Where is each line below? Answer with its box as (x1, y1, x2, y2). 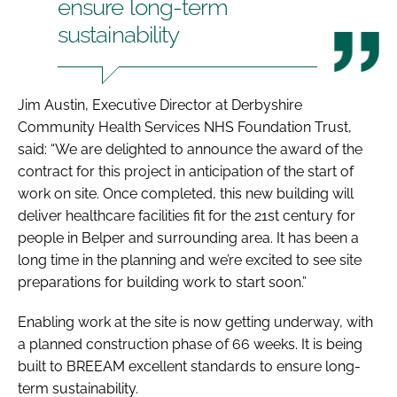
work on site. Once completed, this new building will (18, 184, 354, 202)
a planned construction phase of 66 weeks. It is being (18, 335, 362, 353)
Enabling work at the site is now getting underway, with (18, 313, 373, 331)
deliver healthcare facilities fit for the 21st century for (18, 206, 355, 224)
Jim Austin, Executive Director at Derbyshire (18, 96, 302, 113)
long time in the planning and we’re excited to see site (18, 251, 362, 269)
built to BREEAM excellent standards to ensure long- (18, 357, 361, 375)
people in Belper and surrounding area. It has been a (18, 229, 359, 246)
